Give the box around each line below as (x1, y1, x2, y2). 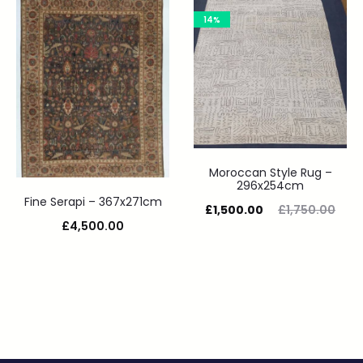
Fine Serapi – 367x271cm (23, 194, 162, 211)
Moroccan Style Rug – (208, 164, 332, 181)
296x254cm (237, 177, 304, 194)
